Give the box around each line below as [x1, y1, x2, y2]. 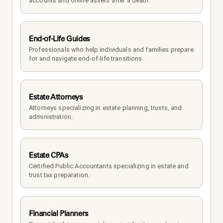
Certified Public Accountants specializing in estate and [29, 162, 189, 170]
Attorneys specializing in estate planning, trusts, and [29, 104, 182, 112]
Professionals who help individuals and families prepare [29, 46, 194, 54]
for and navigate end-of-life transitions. [29, 55, 144, 63]
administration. [29, 113, 73, 121]
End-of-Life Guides [29, 34, 90, 44]
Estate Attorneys [29, 92, 83, 102]
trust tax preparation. [29, 171, 90, 179]
